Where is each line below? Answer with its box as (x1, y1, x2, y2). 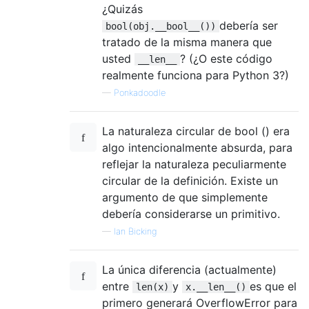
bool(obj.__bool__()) (106, 20, 216, 32)
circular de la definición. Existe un (102, 173, 278, 188)
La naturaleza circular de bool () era (102, 123, 290, 138)
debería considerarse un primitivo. (102, 206, 280, 221)
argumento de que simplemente (102, 190, 268, 204)
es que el (250, 279, 297, 293)
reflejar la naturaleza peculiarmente (102, 157, 286, 171)
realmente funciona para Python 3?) (102, 68, 289, 82)
